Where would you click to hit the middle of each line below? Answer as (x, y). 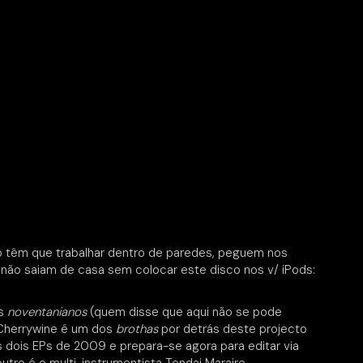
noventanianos (47, 312)
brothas (137, 329)
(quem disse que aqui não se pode (184, 312)
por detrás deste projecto (233, 329)
